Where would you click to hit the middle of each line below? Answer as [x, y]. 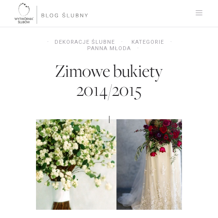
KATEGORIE [147, 42]
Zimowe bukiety [109, 71]
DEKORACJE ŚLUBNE [84, 42]
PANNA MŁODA [109, 48]
